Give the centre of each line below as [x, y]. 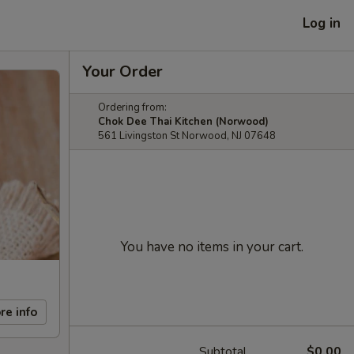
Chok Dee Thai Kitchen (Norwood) [183, 122]
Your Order [122, 72]
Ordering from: [132, 107]
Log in [322, 23]
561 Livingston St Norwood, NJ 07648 [187, 136]
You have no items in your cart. [212, 247]
